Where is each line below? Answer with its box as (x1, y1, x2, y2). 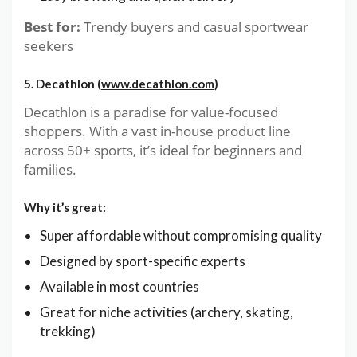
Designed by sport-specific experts (40, 252, 245, 269)
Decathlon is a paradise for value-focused (24, 102, 278, 121)
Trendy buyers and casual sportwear (80, 17, 308, 36)
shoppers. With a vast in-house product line (24, 121, 291, 140)
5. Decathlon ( (24, 76, 101, 91)
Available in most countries (40, 277, 199, 295)
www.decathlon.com (101, 76, 214, 91)
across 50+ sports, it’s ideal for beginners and (24, 140, 302, 159)
